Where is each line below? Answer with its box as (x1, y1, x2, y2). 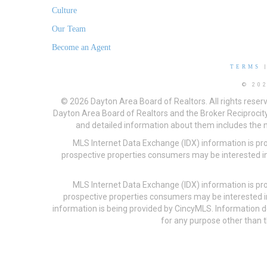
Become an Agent (52, 43, 111, 52)
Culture (52, 6, 77, 15)
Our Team (52, 24, 86, 34)
